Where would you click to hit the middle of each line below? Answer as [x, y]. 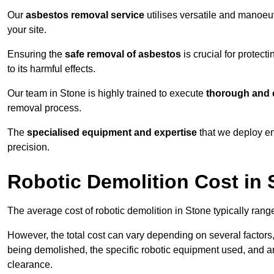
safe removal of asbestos [123, 54]
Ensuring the [36, 54]
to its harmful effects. [51, 69]
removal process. [44, 108]
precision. [28, 147]
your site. [27, 30]
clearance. [30, 265]
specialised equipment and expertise [112, 133]
